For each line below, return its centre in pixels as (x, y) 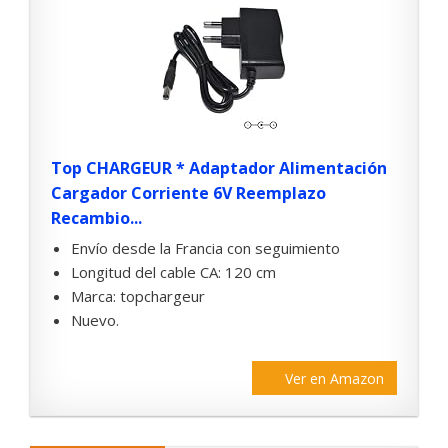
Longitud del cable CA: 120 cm (173, 272)
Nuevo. (95, 320)
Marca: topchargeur (138, 296)
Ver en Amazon (334, 379)
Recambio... (96, 218)
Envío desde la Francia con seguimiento (205, 248)
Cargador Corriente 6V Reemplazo (188, 193)
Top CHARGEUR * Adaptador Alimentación (219, 168)
